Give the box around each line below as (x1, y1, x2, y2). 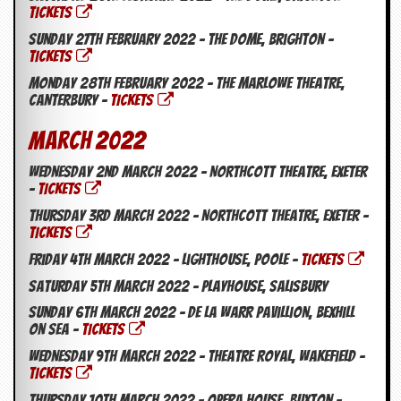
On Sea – (29, 320, 81, 338)
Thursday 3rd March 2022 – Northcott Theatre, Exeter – (29, 207, 368, 225)
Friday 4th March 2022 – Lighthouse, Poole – (29, 251, 301, 269)
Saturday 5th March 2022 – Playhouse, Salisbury (29, 277, 328, 295)
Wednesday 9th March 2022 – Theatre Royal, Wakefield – (29, 347, 364, 365)
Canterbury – (29, 91, 110, 109)
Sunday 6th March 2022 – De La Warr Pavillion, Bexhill (29, 303, 354, 321)
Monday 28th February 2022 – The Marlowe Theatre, (29, 74, 345, 92)
